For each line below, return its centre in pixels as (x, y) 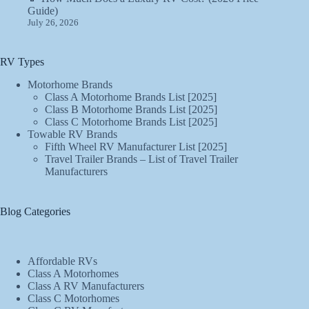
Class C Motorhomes (73, 299)
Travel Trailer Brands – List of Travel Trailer (141, 159)
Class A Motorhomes (73, 274)
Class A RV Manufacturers (86, 286)
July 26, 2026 (53, 22)
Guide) (43, 10)
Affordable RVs (62, 261)
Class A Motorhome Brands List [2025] (131, 97)
